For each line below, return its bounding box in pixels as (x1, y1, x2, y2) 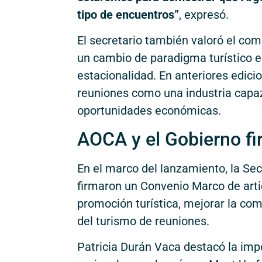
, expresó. (179, 8, 229, 22)
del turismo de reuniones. (77, 213, 209, 228)
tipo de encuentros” (77, 8, 179, 22)
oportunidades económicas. (77, 104, 221, 118)
